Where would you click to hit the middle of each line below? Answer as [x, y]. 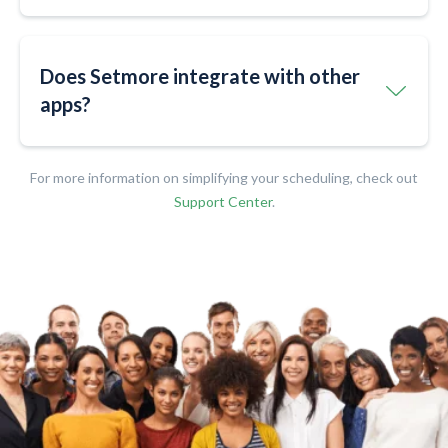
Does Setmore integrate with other [200, 75]
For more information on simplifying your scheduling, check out [224, 177]
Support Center [222, 201]
